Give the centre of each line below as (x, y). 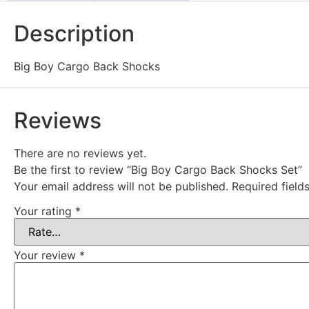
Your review (47, 255)
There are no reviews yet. (80, 153)
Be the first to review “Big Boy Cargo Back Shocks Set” (158, 170)
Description (74, 34)
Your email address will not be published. (121, 187)
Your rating (44, 211)
